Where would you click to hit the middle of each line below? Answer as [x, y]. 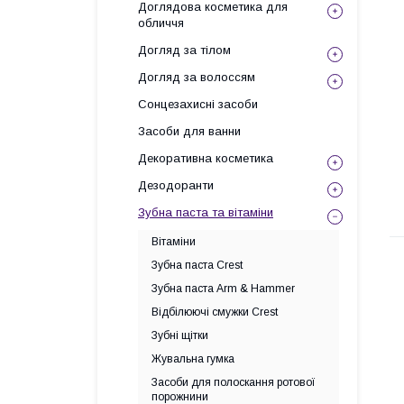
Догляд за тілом [184, 50]
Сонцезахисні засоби [198, 104]
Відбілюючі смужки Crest [215, 312]
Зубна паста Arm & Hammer [223, 289]
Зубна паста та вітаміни [206, 212]
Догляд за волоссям [197, 77]
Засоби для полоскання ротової [234, 382]
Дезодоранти [176, 185]
